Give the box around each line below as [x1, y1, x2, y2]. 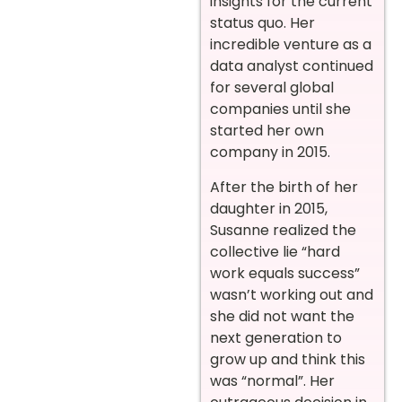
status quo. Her [210, 13, 315, 34]
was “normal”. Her [210, 370, 335, 391]
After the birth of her [210, 176, 358, 197]
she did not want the [210, 305, 354, 327]
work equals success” [210, 262, 360, 284]
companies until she [210, 99, 351, 120]
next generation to [210, 327, 342, 348]
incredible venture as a [210, 34, 371, 56]
